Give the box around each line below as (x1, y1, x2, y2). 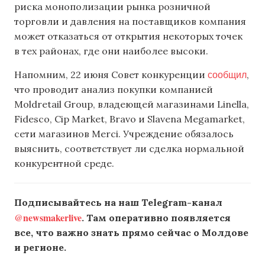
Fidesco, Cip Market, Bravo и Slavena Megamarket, (14, 112, 245, 125)
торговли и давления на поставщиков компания (14, 15, 246, 27)
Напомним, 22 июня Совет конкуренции (14, 68, 208, 80)
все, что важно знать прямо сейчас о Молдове (14, 226, 248, 238)
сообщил (208, 67, 247, 80)
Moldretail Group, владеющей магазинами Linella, (14, 98, 249, 110)
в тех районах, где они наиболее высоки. (14, 44, 208, 57)
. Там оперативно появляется (82, 211, 231, 224)
